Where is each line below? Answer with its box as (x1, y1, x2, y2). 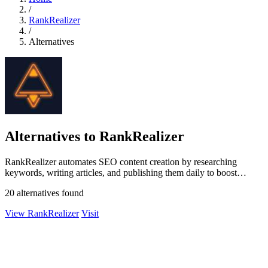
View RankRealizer (5, 208, 79, 218)
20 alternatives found (5, 187, 84, 198)
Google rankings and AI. (5, 178, 99, 188)
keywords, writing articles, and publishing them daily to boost (5, 167, 237, 178)
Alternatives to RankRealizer (5, 128, 184, 144)
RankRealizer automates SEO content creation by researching (5, 156, 237, 167)
